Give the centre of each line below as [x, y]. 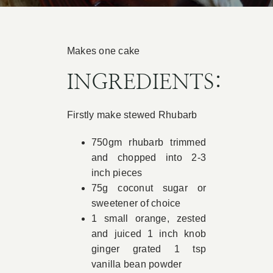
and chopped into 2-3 [149, 158]
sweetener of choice [136, 203]
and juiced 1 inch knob [149, 234]
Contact [44, 66]
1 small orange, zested [149, 218]
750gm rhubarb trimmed [149, 142]
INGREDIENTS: [144, 83]
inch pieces [117, 173]
